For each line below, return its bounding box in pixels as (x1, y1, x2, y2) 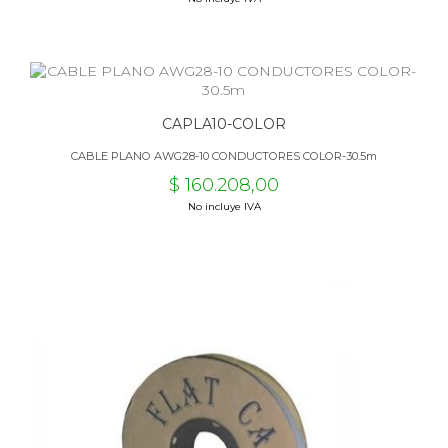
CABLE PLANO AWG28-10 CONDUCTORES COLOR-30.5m (71, 149, 377, 163)
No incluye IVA (187, 200, 261, 213)
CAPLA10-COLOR (162, 115, 286, 133)
